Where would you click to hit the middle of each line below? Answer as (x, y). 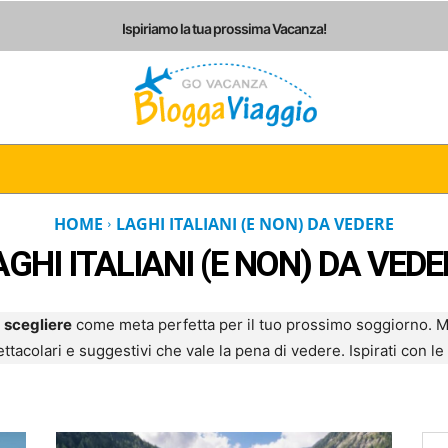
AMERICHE (267, 168)
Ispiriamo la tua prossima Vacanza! (224, 28)
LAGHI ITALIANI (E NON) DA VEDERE (255, 223)
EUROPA (154, 168)
